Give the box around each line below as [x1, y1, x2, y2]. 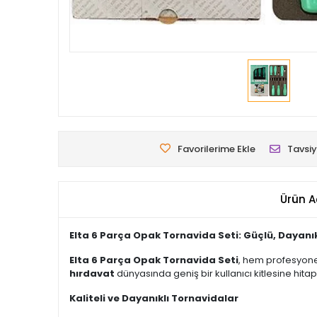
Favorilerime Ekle [178, 142, 255, 156]
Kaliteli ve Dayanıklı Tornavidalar [69, 292, 238, 305]
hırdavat [69, 267, 115, 280]
